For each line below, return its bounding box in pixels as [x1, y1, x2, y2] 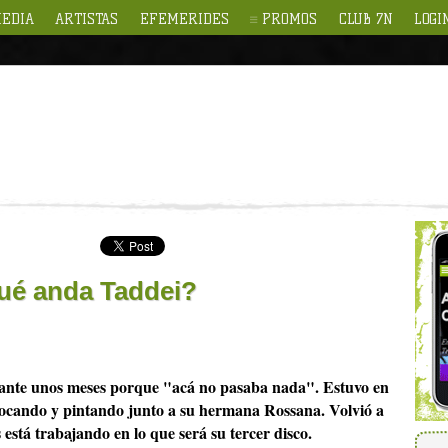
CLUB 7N [338, 10, 393, 28]
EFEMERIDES [139, 10, 229, 28]
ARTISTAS [55, 10, 119, 28]
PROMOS [262, 10, 318, 28]
